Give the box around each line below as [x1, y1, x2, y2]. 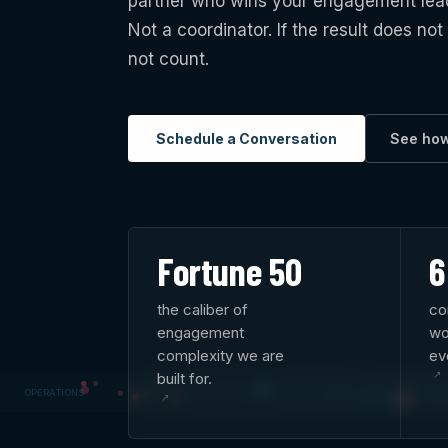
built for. [157, 368, 212, 388]
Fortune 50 [157, 247, 302, 294]
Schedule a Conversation [156, 129, 337, 147]
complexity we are [157, 345, 284, 365]
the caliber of [157, 299, 248, 319]
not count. [128, 48, 209, 69]
